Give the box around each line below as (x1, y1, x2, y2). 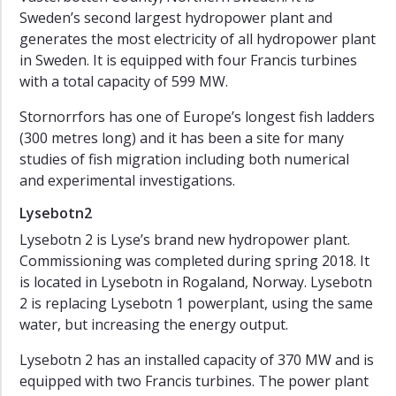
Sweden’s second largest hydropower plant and (19, 7, 332, 27)
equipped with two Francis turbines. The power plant (19, 370, 369, 391)
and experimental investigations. (19, 170, 235, 190)
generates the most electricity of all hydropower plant (19, 28, 376, 49)
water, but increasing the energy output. (19, 314, 288, 334)
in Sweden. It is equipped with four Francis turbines (19, 49, 357, 70)
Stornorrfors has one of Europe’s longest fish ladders (19, 106, 375, 126)
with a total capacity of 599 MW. (19, 71, 228, 91)
